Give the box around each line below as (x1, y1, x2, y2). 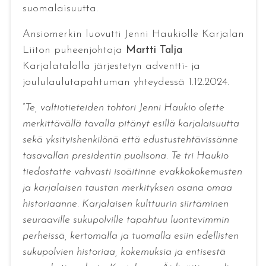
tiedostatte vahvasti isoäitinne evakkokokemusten (22, 166, 242, 178)
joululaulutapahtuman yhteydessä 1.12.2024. (22, 77, 229, 88)
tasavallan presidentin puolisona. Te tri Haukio (22, 150, 229, 161)
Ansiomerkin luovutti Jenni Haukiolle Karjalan (22, 28, 244, 40)
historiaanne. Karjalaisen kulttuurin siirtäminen (22, 198, 229, 210)
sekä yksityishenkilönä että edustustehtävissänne (22, 134, 238, 145)
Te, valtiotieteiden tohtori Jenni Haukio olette (24, 102, 224, 113)
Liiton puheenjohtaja (22, 45, 126, 56)
